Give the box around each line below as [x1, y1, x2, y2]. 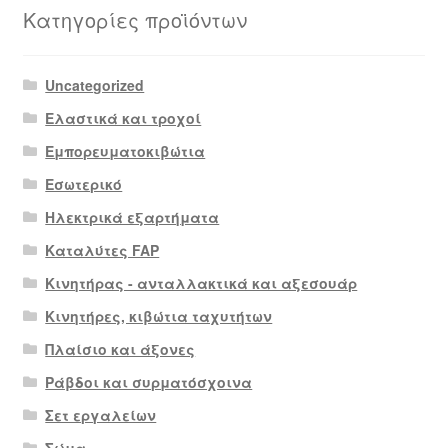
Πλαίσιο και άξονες [45, 339, 196, 360]
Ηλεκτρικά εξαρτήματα [45, 207, 220, 228]
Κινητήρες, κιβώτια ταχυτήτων [45, 306, 273, 327]
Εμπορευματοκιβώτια [45, 141, 206, 162]
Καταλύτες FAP [45, 240, 160, 261]
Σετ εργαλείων [45, 405, 157, 426]
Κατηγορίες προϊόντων [22, 4, 247, 34]
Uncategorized [45, 75, 145, 96]
